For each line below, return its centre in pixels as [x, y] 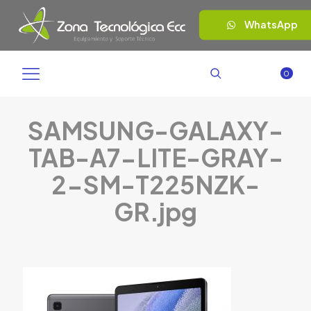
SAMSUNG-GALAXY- [155, 130]
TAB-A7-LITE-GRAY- [155, 157]
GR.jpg [155, 211]
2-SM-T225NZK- [155, 184]
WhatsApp [271, 25]
